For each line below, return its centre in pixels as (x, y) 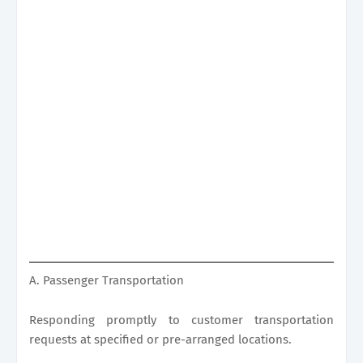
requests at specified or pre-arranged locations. (160, 339)
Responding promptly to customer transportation (181, 320)
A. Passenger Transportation (107, 280)
